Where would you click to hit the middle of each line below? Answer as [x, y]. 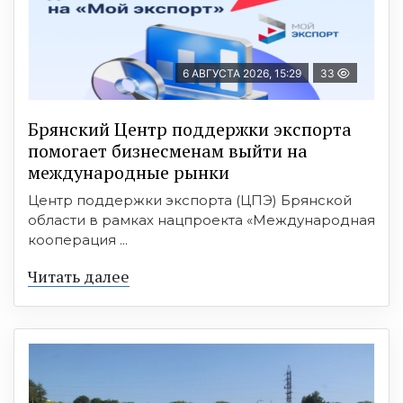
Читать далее [79, 276]
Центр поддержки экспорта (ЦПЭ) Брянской [190, 200]
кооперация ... [78, 239]
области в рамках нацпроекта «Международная [201, 219]
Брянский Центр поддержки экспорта [190, 129]
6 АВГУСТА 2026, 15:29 [242, 73]
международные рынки [129, 172]
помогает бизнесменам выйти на [168, 150]
